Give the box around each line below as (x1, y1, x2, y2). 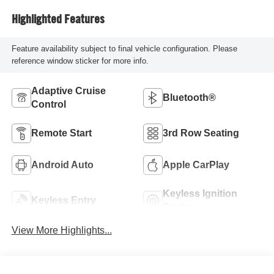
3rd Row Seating (163, 128, 239, 139)
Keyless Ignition (163, 188, 237, 199)
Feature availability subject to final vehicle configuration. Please (11, 44, 237, 54)
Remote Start (31, 128, 92, 139)
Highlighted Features (11, 12, 105, 27)
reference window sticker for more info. (11, 56, 149, 66)
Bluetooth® (163, 92, 216, 103)
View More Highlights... (11, 224, 112, 235)
